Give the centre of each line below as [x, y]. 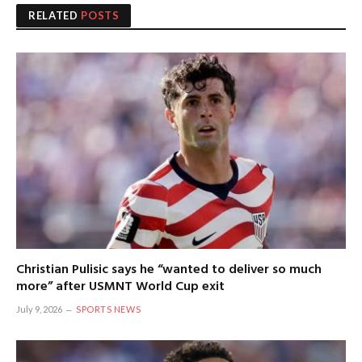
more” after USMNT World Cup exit [120, 287]
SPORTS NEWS [109, 309]
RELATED [55, 16]
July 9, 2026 [39, 309]
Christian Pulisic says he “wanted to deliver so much [169, 270]
